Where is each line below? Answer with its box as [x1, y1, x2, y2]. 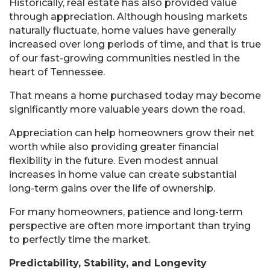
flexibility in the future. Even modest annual [9, 155, 218, 167]
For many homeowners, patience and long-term [9, 206, 243, 218]
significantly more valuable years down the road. [9, 104, 245, 116]
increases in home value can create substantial [9, 169, 237, 181]
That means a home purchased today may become [9, 90, 261, 102]
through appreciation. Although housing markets [9, 11, 248, 23]
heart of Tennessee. [9, 66, 105, 78]
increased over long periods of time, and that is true [9, 39, 261, 51]
